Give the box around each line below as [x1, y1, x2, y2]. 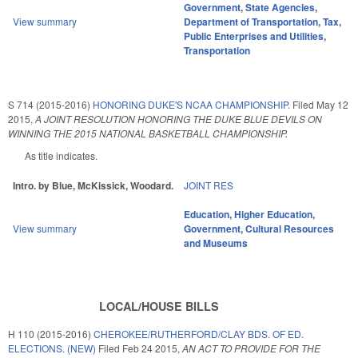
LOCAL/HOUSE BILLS [99, 298, 219, 315]
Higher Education [234, 207, 312, 222]
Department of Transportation [184, 14, 318, 30]
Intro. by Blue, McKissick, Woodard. [13, 178, 173, 193]
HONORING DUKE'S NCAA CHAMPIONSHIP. [93, 97, 290, 112]
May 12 [316, 97, 348, 112]
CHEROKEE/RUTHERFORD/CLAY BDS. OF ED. [93, 326, 304, 340]
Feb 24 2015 [122, 340, 177, 355]
